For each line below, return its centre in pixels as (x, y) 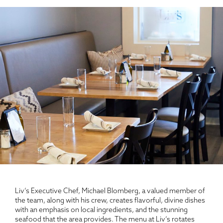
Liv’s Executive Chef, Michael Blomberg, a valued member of (110, 192)
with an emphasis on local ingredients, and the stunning (101, 211)
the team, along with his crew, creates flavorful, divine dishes (110, 201)
